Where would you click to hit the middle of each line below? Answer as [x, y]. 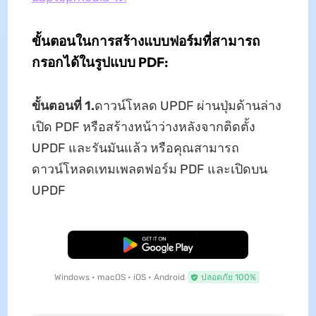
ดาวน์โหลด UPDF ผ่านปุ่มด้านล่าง [188, 106]
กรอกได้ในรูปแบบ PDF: [100, 62]
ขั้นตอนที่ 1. [63, 106]
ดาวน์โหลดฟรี [158, 245]
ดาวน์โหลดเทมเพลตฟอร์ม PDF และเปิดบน [149, 170]
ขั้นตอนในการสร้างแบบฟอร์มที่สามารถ [146, 41]
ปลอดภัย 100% [228, 278]
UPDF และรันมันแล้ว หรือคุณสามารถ [135, 148]
